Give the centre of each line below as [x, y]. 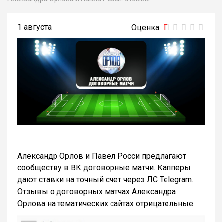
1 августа [34, 27]
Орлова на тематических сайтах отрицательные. [106, 204]
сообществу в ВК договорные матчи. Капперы [104, 168]
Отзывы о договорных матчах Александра [97, 192]
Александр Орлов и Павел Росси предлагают [102, 156]
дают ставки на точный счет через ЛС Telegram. [105, 180]
